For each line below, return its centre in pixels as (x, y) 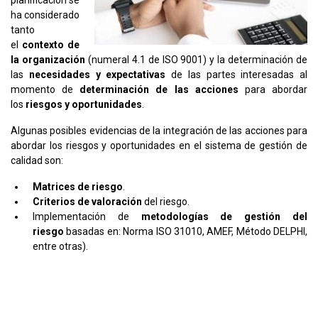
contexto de (51, 44)
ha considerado (45, 15)
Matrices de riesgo (78, 186)
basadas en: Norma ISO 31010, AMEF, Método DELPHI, (186, 231)
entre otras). (60, 246)
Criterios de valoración (87, 201)
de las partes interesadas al (236, 74)
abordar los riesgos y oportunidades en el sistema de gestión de (159, 145)
